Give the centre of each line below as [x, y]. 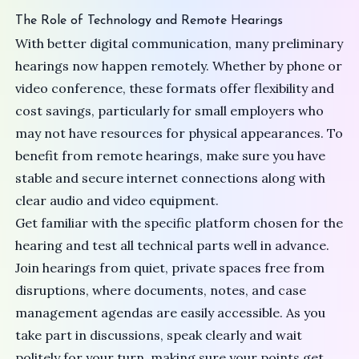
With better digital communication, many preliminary [179, 44]
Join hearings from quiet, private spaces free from [170, 268]
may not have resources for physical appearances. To [179, 133]
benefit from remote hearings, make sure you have [171, 156]
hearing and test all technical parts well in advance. [173, 246]
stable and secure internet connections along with [171, 178]
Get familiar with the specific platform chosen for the [179, 223]
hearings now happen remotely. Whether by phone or [179, 66]
